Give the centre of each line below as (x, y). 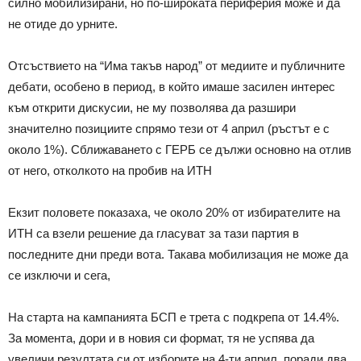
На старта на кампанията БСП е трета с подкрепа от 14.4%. (174, 317)
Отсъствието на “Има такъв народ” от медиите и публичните (176, 65)
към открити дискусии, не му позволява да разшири (152, 107)
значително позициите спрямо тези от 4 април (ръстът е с (169, 128)
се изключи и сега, (59, 275)
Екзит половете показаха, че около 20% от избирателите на (174, 212)
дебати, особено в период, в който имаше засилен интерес (172, 86)
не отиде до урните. (63, 23)
